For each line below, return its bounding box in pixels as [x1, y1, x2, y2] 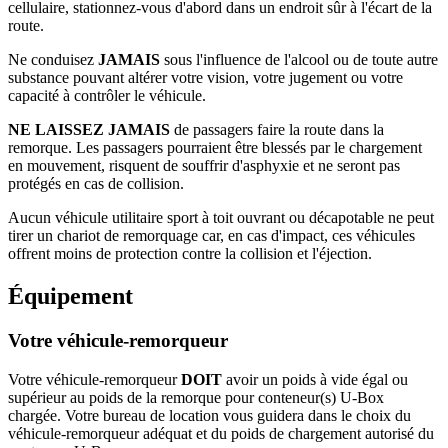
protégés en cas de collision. [8, 175, 184, 193]
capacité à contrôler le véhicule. [8, 87, 206, 105]
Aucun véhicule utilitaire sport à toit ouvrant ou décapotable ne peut [8, 209, 434, 227]
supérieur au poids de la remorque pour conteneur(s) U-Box [8, 388, 384, 406]
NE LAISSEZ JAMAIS [8, 121, 174, 139]
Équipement [8, 283, 133, 310]
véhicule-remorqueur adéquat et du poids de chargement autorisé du [8, 424, 434, 442]
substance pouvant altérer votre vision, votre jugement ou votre [8, 69, 403, 87]
